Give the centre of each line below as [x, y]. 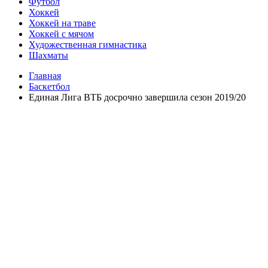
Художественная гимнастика [88, 45]
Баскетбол [49, 87]
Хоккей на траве [62, 23]
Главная [45, 76]
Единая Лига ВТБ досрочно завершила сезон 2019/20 [137, 98]
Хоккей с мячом [61, 34]
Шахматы [48, 56]
